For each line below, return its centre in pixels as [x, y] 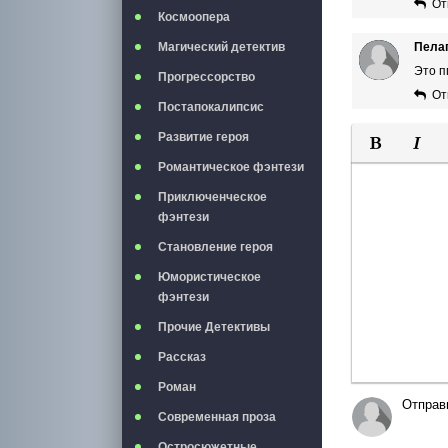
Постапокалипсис [211, 107]
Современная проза [217, 417]
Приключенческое [212, 197]
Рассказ [182, 357]
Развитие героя [203, 137]
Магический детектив [221, 47]
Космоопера [194, 17]
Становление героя [215, 247]
